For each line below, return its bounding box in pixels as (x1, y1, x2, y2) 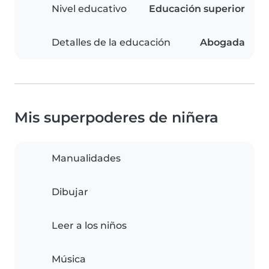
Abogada (200, 37, 245, 49)
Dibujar (52, 186, 88, 198)
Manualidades (52, 153, 121, 165)
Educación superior (149, 3, 245, 15)
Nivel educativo (52, 3, 127, 15)
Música (52, 253, 86, 265)
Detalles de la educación (52, 37, 171, 49)
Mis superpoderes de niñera (14, 109, 219, 127)
